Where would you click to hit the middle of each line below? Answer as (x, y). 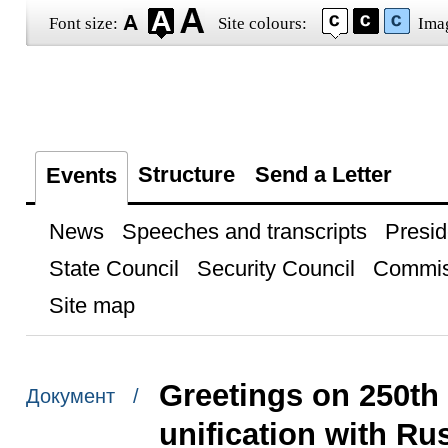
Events (81, 175)
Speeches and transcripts (244, 231)
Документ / (82, 396)
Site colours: (262, 23)
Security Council (275, 268)
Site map (91, 305)
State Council (113, 268)
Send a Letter (323, 174)
